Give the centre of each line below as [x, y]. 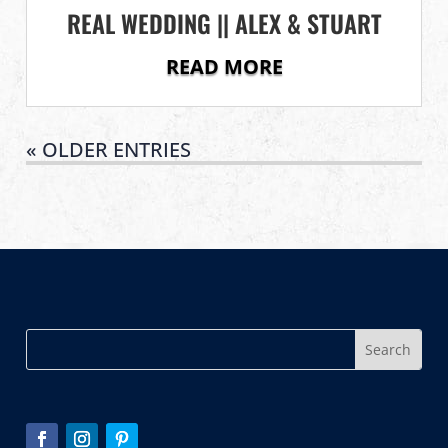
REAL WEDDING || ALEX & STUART [224, 22]
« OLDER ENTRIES [109, 149]
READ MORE [224, 66]
